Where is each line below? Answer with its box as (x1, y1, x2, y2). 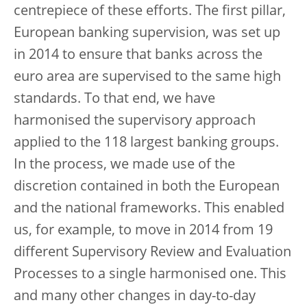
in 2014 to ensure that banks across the (14, 49, 262, 62)
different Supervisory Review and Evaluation (14, 246, 291, 260)
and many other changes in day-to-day (14, 290, 256, 304)
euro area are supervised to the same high (14, 71, 281, 84)
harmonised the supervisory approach (14, 114, 256, 128)
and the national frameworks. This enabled (14, 202, 284, 216)
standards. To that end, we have (14, 93, 215, 106)
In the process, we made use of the (14, 158, 235, 172)
